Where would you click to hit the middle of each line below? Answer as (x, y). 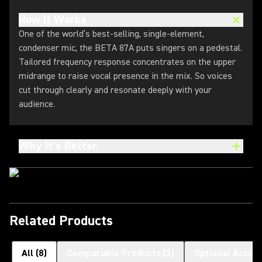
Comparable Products (114, 253)
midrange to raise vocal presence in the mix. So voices (125, 76)
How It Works (53, 20)
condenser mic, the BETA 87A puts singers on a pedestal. (130, 48)
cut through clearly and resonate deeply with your (115, 90)
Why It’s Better (58, 146)
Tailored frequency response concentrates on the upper (127, 62)
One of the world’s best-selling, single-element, (111, 34)
